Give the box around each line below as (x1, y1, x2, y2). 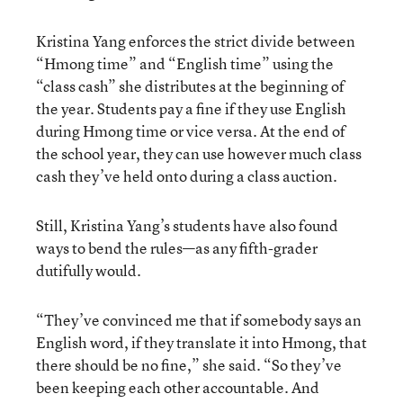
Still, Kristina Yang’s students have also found (36, 214, 338, 236)
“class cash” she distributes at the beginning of (36, 75, 345, 96)
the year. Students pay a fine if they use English (36, 97, 346, 119)
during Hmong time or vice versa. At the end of (36, 120, 345, 141)
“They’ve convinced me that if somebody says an (36, 309, 362, 330)
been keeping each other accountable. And (36, 376, 319, 398)
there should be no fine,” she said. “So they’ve (36, 354, 342, 375)
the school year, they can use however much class (36, 142, 362, 164)
